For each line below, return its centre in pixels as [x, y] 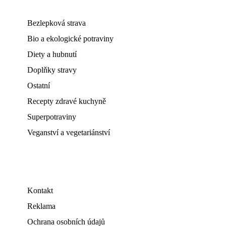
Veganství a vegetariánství [69, 132]
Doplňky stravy [52, 70]
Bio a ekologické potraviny [70, 39]
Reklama [41, 206]
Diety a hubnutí [52, 54]
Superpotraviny [52, 117]
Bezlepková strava [56, 23]
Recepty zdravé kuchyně [67, 101]
